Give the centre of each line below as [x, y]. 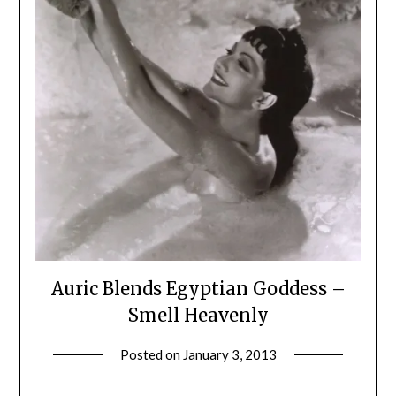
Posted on [151, 354]
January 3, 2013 [229, 354]
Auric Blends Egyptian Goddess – [198, 288]
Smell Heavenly [198, 315]
